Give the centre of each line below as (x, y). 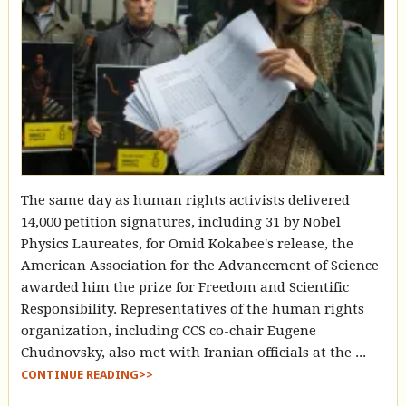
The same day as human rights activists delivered (185, 200)
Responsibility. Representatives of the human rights (192, 309)
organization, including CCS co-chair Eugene (168, 330)
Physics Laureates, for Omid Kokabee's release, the (187, 243)
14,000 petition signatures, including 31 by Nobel (180, 222)
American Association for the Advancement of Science (199, 265)
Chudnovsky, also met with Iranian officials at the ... (193, 352)
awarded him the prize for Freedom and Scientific (184, 287)
